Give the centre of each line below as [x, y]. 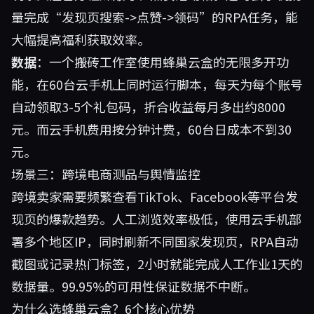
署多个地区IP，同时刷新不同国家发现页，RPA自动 [155, 241]
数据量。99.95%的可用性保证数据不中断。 [134, 286]
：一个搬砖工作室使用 [100, 62]
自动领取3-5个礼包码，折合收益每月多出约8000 [148, 107]
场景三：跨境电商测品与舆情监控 [106, 174]
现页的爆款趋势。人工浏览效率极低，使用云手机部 [156, 219]
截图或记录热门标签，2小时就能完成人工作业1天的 [157, 264]
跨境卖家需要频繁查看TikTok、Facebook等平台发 [155, 196]
